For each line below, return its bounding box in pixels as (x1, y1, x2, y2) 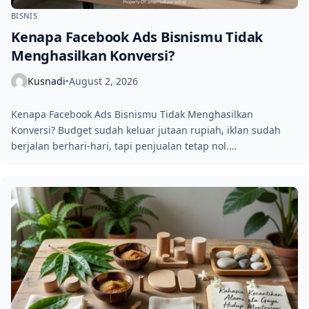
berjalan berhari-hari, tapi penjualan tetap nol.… (11, 139, 237, 152)
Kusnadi (28, 74, 66, 88)
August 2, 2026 (69, 74, 138, 88)
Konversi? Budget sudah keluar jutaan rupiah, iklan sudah (11, 123, 281, 137)
